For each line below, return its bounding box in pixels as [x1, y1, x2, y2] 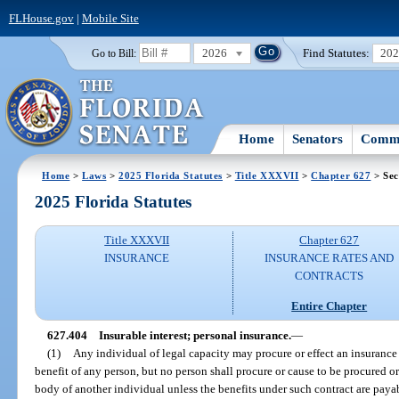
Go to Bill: [91, 47, 136, 59]
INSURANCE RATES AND [265, 251, 395, 265]
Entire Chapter [291, 298, 368, 313]
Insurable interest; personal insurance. [98, 328, 291, 342]
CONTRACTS [295, 269, 364, 283]
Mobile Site [81, 11, 139, 25]
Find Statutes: [303, 45, 370, 60]
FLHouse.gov [8, 11, 74, 25]
